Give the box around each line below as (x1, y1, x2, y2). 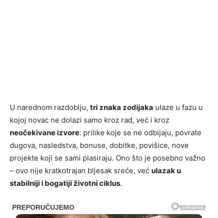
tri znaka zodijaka (90, 103, 153, 112)
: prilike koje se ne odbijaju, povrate (79, 128, 201, 138)
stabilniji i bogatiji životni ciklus (10, 179, 120, 188)
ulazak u (151, 166, 181, 176)
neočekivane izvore (10, 128, 79, 138)
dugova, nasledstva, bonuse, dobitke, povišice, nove (10, 141, 189, 150)
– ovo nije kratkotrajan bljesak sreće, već (10, 166, 151, 176)
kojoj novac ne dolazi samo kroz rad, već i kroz (10, 115, 169, 125)
